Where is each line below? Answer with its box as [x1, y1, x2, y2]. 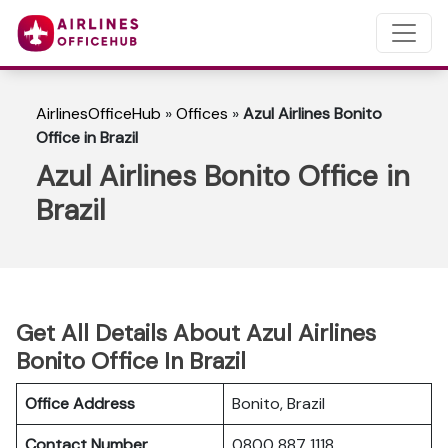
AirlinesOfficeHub [36, 103, 161, 124]
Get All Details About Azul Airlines [16, 318, 376, 348]
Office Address [25, 393, 135, 414]
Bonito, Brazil [232, 393, 325, 414]
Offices [176, 103, 228, 124]
